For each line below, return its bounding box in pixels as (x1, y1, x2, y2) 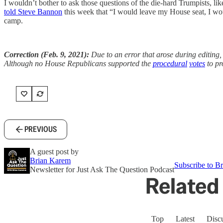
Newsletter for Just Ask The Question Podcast (30, 165, 174, 174)
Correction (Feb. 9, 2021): (4, 50, 89, 59)
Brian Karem (30, 156, 71, 165)
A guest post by (30, 147, 79, 156)
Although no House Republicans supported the (4, 59, 153, 68)
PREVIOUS (24, 124, 57, 135)
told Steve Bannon (4, 7, 62, 16)
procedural (153, 59, 187, 68)
